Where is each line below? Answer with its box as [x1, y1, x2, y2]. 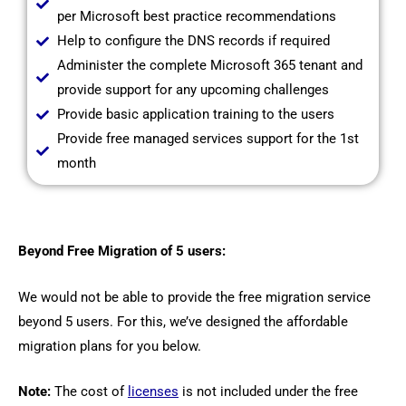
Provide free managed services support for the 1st [56, 130, 359, 148]
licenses [128, 383, 179, 401]
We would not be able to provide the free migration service [18, 288, 371, 305]
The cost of [51, 383, 128, 401]
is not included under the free [179, 383, 358, 401]
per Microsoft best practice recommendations [56, 8, 336, 25]
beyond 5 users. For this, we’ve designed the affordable [18, 313, 348, 330]
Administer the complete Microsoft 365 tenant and [56, 57, 362, 74]
